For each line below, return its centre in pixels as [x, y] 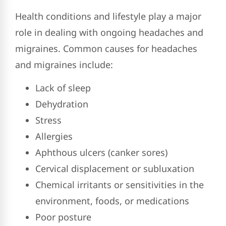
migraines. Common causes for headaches [106, 48]
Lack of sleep [63, 88]
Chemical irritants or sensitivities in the [120, 185]
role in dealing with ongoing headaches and [109, 32]
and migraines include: [64, 65]
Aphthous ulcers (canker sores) [101, 153]
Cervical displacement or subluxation [115, 169]
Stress [48, 120]
